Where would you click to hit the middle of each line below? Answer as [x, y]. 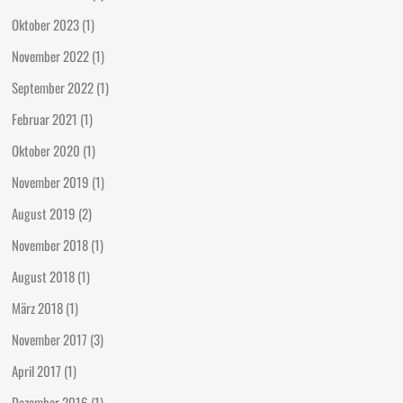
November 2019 [51, 181]
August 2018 [44, 276]
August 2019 [44, 213]
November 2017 [50, 339]
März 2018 [38, 307]
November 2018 [50, 244]
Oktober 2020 [46, 150]
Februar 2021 [45, 118]
